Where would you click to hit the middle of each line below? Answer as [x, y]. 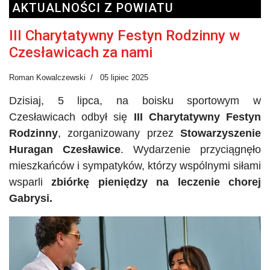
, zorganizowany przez [119, 133]
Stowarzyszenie [221, 133]
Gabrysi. [31, 198]
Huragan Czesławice [65, 149]
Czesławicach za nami [81, 52]
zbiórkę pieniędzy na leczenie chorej [156, 182]
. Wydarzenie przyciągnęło [191, 149]
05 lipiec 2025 [124, 77]
